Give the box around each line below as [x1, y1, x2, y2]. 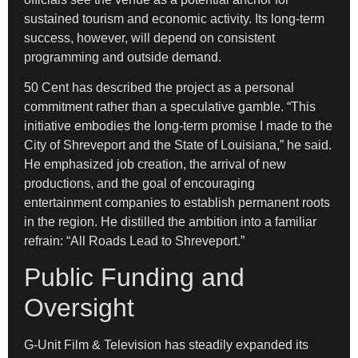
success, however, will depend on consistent [24, 30, 275, 45]
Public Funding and [24, 263, 245, 292]
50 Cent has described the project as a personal [24, 80, 294, 94]
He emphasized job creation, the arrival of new [24, 157, 286, 171]
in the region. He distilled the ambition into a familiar [24, 214, 316, 229]
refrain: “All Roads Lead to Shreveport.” [24, 233, 245, 248]
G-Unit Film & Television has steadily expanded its [24, 338, 308, 352]
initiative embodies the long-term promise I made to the [24, 118, 332, 133]
